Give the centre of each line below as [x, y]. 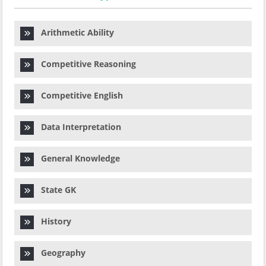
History [53, 221]
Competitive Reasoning [85, 64]
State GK [55, 190]
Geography [60, 253]
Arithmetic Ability [74, 32]
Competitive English [78, 95]
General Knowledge [77, 158]
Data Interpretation [77, 127]
